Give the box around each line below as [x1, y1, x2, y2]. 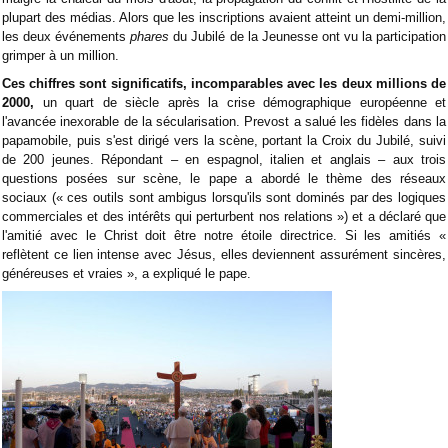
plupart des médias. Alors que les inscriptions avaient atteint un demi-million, [2, 10, 446, 26]
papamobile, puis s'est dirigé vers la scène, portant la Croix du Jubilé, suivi [2, 132, 446, 148]
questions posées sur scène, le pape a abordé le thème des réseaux [2, 170, 446, 186]
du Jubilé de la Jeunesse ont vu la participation [169, 29, 446, 45]
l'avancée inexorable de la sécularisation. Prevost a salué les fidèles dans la [2, 113, 446, 129]
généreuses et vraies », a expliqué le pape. [2, 265, 251, 281]
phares [130, 29, 170, 45]
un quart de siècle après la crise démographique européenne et [34, 94, 446, 110]
